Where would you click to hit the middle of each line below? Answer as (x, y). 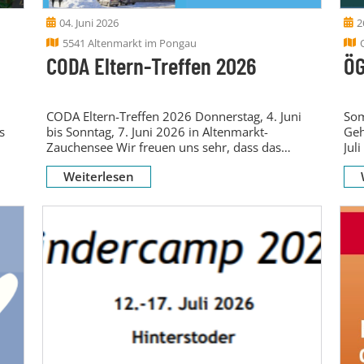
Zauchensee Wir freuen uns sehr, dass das (163, 147)
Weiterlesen (98, 176)
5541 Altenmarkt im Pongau (129, 43)
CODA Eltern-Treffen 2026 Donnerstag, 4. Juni (173, 116)
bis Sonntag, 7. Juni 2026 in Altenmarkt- (157, 131)
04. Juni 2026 (89, 22)
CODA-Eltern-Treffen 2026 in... (131, 162)
